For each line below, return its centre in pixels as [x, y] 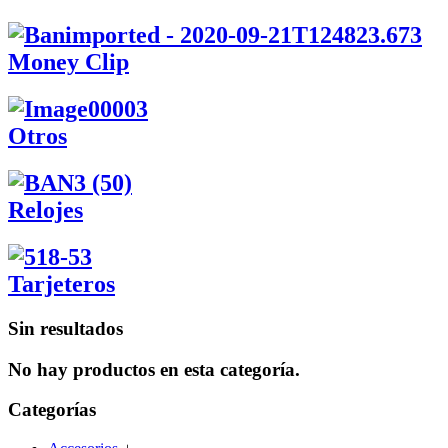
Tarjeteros [61, 283]
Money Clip [68, 62]
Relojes [45, 210]
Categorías [52, 410]
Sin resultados [65, 328]
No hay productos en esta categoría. [154, 369]
